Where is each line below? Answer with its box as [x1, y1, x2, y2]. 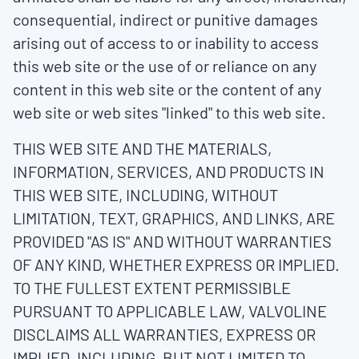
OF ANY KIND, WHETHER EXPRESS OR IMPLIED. [13, 255, 340, 274]
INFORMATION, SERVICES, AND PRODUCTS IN [13, 162, 325, 181]
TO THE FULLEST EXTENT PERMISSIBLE [13, 278, 291, 297]
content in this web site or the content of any [13, 79, 321, 99]
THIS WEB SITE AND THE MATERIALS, [13, 139, 272, 158]
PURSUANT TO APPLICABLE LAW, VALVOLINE [13, 301, 327, 321]
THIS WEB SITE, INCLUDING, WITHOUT [13, 185, 278, 204]
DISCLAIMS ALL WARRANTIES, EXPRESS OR [13, 325, 316, 344]
